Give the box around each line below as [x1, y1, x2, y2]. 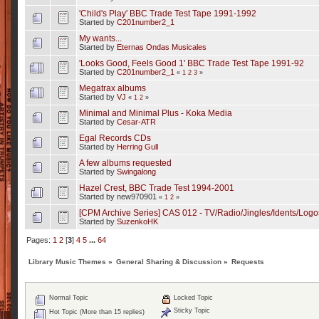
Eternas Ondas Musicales [116, 43, 206, 51]
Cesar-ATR [116, 117, 156, 126]
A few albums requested [78, 158, 172, 167]
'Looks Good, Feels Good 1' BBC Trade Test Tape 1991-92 [78, 58, 304, 68]
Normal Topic [47, 293, 88, 301]
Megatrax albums [78, 83, 146, 93]
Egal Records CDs [78, 133, 151, 142]
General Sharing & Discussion [116, 257, 222, 266]
